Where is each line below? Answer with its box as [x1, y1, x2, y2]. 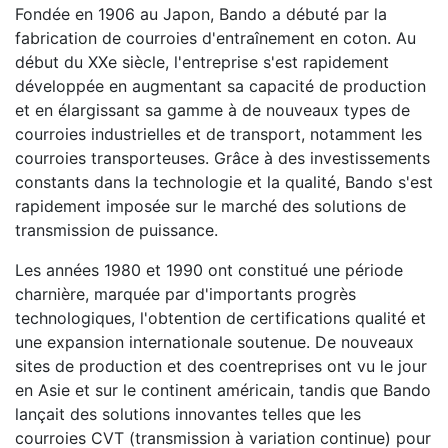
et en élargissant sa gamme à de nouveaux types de [15, 99, 410, 120]
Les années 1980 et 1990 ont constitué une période [15, 259, 403, 280]
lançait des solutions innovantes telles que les [15, 403, 361, 424]
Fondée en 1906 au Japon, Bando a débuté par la [15, 3, 387, 24]
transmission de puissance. [15, 219, 218, 240]
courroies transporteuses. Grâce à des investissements [15, 147, 430, 168]
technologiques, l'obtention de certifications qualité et [15, 307, 426, 328]
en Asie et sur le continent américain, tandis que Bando [15, 379, 431, 400]
